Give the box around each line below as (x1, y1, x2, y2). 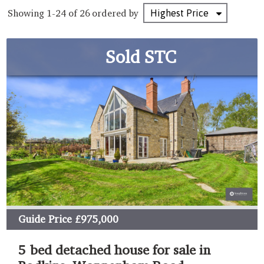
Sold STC (105, 46, 176, 67)
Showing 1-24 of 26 (8, 8, 90, 19)
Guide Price (18, 213, 72, 226)
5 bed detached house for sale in (18, 241, 210, 258)
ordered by (92, 8, 138, 19)
